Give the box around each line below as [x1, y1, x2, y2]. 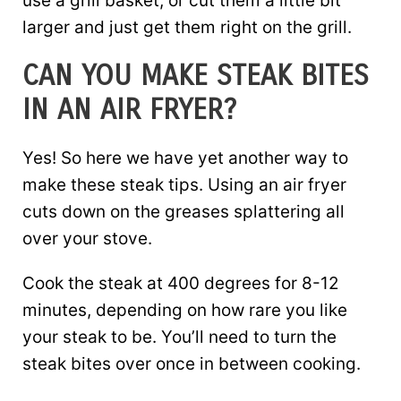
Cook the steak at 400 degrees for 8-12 [22, 272, 339, 294]
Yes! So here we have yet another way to [22, 147, 348, 168]
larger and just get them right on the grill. [22, 16, 352, 38]
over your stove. [22, 227, 152, 249]
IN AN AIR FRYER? [22, 91, 236, 127]
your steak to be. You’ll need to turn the [22, 326, 337, 347]
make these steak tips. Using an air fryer [22, 174, 346, 195]
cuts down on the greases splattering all [22, 200, 345, 222]
